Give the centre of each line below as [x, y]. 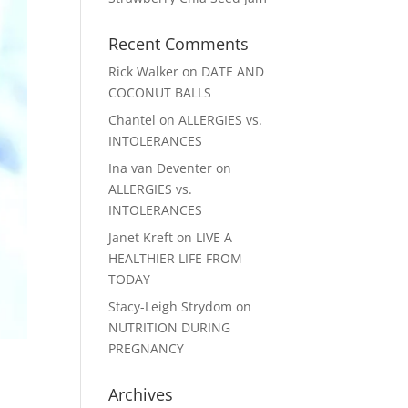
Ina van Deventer [161, 168]
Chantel [133, 120]
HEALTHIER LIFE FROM [176, 258]
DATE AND [233, 71]
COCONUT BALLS [160, 92]
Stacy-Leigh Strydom [171, 306]
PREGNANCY [147, 348]
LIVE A [214, 237]
